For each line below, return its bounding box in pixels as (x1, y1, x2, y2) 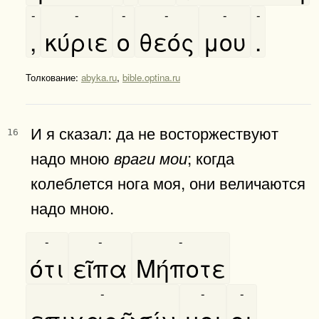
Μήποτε (136, 249, 226, 285)
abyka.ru (81, 70, 117, 84)
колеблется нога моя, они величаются (31, 170, 305, 194)
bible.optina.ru (122, 70, 180, 84)
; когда (187, 145, 234, 169)
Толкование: (26, 70, 81, 84)
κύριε (45, 23, 108, 58)
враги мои (114, 146, 187, 169)
